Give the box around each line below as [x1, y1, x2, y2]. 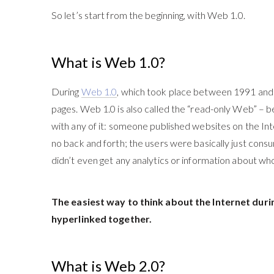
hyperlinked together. [51, 213, 152, 225]
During [51, 86, 81, 98]
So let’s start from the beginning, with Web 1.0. [51, 9, 245, 21]
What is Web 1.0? [51, 53, 165, 71]
